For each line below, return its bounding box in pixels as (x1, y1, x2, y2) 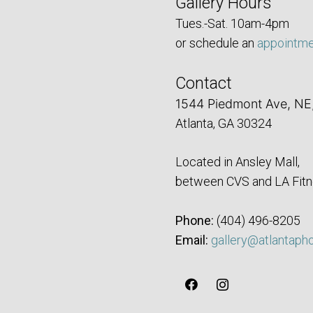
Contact (175, 73, 232, 94)
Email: (175, 233, 208, 248)
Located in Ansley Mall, (175, 154, 300, 170)
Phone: (175, 213, 214, 228)
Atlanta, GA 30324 (175, 116, 272, 131)
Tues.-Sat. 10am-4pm (175, 16, 289, 31)
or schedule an (175, 36, 257, 51)
